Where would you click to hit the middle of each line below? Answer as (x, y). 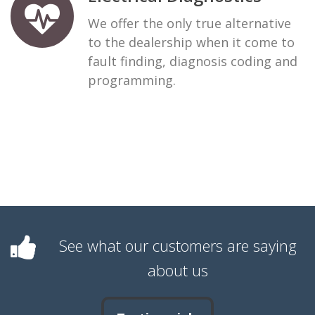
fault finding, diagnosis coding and (193, 62)
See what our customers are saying (178, 246)
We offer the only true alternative (189, 24)
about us (178, 270)
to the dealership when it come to (191, 43)
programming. (132, 81)
